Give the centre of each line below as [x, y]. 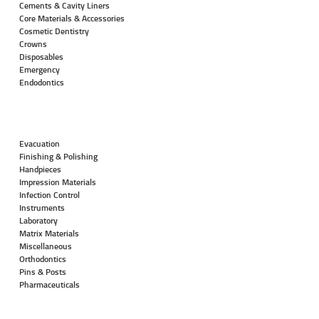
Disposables [41, 57]
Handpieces [40, 169]
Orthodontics [42, 259]
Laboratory [38, 221]
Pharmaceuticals [49, 285]
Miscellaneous [45, 246]
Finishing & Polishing [58, 157]
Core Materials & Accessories [72, 19]
